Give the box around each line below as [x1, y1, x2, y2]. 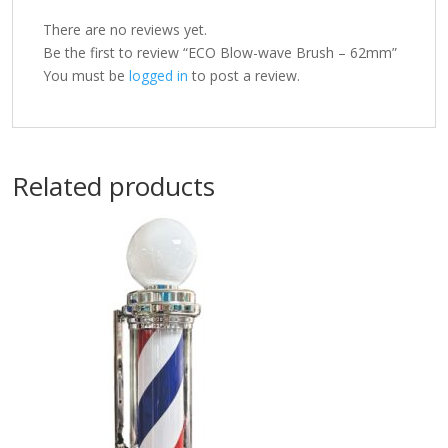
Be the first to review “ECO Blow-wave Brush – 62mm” [43, 43, 397, 62]
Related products [12, 168, 215, 204]
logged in [129, 66, 188, 85]
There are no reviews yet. [43, 20, 207, 39]
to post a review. [188, 66, 300, 85]
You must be [43, 66, 129, 85]
